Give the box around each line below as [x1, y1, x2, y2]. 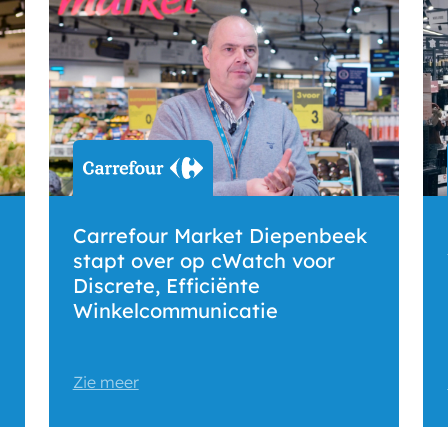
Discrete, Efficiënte [72, 273, 260, 299]
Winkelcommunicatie [72, 298, 278, 324]
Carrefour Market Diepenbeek [72, 223, 367, 249]
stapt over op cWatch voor [72, 248, 335, 274]
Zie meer [72, 372, 139, 393]
